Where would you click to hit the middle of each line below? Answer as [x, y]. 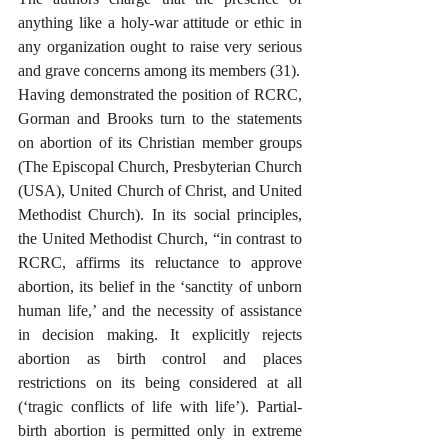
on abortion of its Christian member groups [160, 142]
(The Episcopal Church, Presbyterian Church [160, 166]
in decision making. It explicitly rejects [160, 334]
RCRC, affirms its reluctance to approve [160, 262]
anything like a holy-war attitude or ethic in [160, 22]
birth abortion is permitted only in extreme [160, 430]
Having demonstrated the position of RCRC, [160, 94]
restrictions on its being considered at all [160, 382]
